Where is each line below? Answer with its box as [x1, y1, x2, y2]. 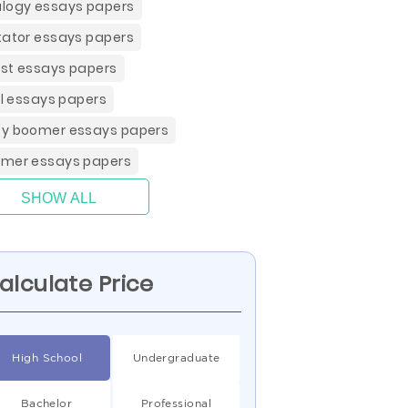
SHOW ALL [20, 190, 97, 206]
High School [12, 352, 83, 363]
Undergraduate [132, 352, 220, 363]
